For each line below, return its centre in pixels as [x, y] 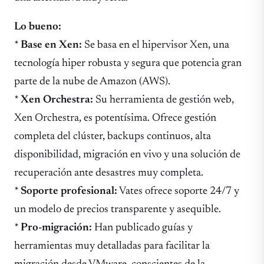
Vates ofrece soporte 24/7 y [178, 192]
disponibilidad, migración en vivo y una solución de [127, 155]
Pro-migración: [56, 228]
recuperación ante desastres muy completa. [109, 173]
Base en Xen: [51, 45]
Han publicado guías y [142, 228]
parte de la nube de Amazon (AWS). [92, 82]
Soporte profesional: [69, 192]
